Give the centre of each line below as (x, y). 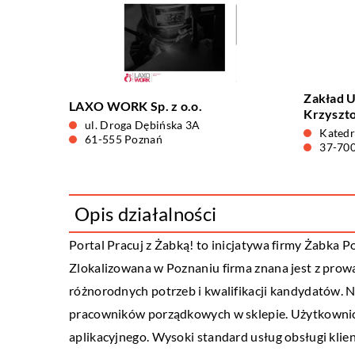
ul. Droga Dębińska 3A (143, 125)
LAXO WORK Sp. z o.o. (136, 106)
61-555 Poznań (124, 139)
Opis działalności (146, 214)
